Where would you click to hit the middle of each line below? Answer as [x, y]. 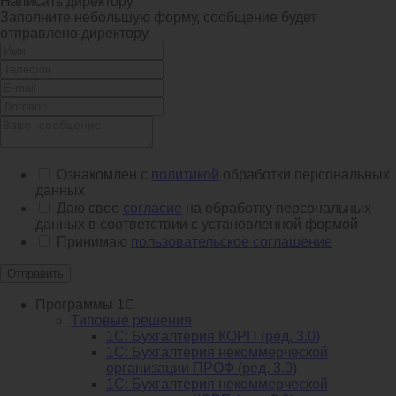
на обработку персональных [277, 209]
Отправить [35, 274]
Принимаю [94, 242]
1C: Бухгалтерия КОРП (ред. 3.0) [213, 337]
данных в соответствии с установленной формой [197, 225]
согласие [152, 209]
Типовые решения [131, 321]
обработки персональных [305, 175]
